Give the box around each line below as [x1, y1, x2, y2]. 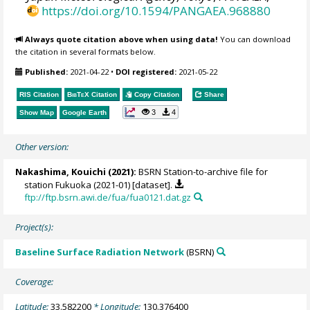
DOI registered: [116, 66, 177, 77]
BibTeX [67, 91, 90, 99]
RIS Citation [19, 91, 60, 99]
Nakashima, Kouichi [15, 165, 107, 178]
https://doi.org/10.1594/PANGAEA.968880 [42, 2, 271, 19]
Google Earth [62, 109, 107, 117]
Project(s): [15, 220, 54, 233]
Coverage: [15, 275, 54, 288]
